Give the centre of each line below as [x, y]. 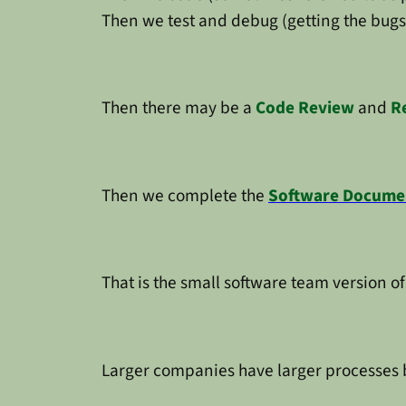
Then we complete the [185, 195]
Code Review [305, 108]
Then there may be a [179, 108]
